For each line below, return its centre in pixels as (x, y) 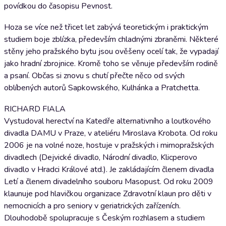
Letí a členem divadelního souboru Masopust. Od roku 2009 (109, 182)
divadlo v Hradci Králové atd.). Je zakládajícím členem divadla (109, 169)
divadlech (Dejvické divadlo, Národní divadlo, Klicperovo (101, 157)
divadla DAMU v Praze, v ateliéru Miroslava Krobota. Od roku (111, 133)
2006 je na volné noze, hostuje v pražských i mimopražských (109, 145)
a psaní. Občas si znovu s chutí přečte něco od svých (94, 76)
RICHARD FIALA (35, 109)
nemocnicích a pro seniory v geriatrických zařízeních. (92, 206)
